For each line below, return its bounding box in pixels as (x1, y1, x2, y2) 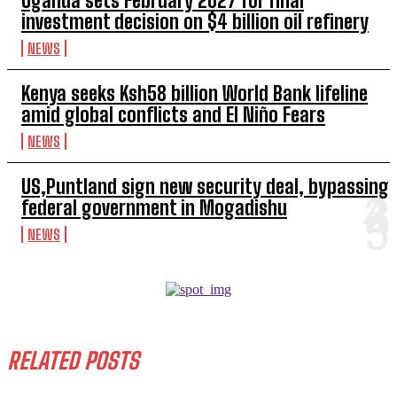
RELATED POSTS (7, 346, 139, 375)
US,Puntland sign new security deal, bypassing (21, 175, 389, 198)
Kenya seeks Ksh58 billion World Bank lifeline (21, 82, 368, 105)
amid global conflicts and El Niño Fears (21, 103, 325, 127)
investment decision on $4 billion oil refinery (21, 10, 369, 34)
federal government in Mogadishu (21, 196, 287, 220)
